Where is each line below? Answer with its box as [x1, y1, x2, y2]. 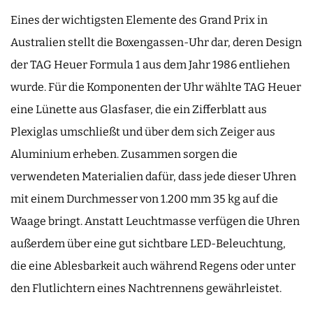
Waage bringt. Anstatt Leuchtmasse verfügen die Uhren [10, 214, 300, 228]
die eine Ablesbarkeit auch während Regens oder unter [10, 259, 296, 273]
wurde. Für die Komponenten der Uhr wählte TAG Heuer [10, 80, 301, 94]
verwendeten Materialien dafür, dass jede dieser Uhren [10, 170, 296, 184]
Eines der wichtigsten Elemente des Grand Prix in [10, 13, 268, 27]
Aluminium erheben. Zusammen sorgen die [10, 147, 238, 161]
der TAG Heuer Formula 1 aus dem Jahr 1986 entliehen [10, 58, 290, 72]
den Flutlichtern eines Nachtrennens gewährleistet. [10, 282, 282, 296]
